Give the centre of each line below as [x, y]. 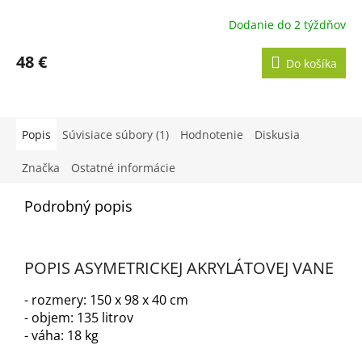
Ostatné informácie [123, 168]
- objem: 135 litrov [79, 318]
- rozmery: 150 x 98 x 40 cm [106, 300]
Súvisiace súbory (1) [116, 135]
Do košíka [311, 64]
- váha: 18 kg [61, 336]
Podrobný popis [78, 206]
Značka [41, 168]
